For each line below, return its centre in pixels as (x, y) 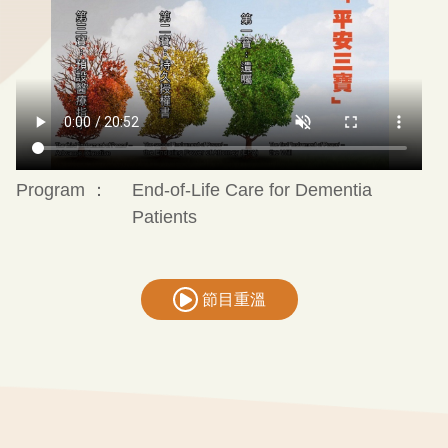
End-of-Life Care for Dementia (252, 190)
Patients (165, 217)
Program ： (62, 190)
